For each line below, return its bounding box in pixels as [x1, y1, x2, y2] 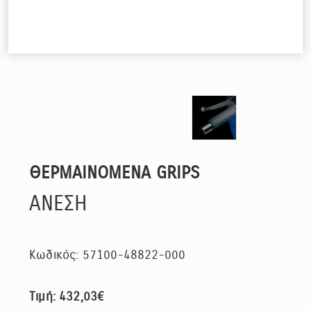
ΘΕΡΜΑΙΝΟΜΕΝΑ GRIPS [29, 162, 200, 184]
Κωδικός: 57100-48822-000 [29, 247, 186, 263]
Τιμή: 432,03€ [29, 289, 105, 305]
